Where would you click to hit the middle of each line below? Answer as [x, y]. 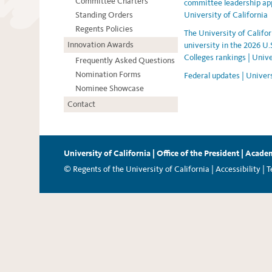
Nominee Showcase [110, 89]
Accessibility [238, 169]
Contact [81, 104]
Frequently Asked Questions [125, 61]
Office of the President [198, 154]
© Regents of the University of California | [139, 169]
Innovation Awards [100, 45]
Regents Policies [104, 29]
